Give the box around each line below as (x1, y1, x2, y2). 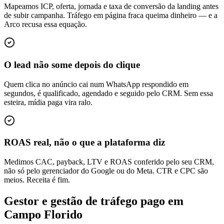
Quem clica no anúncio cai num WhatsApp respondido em (4, 79, 188, 88)
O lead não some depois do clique (4, 59, 140, 70)
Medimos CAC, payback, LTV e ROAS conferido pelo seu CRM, (4, 157, 214, 166)
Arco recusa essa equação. (4, 20, 87, 29)
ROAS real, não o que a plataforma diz (4, 137, 165, 148)
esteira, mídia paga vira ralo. (4, 97, 92, 106)
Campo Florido (4, 207, 82, 221)
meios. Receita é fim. (4, 175, 70, 184)
